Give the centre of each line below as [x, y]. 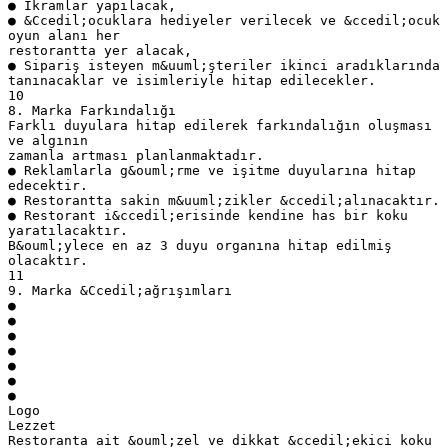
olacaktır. [48, 260]
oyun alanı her [64, 35]
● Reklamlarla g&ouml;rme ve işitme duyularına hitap [212, 170]
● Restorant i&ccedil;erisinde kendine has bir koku [208, 215]
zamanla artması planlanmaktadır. [136, 155]
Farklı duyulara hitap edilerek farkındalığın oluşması [220, 125]
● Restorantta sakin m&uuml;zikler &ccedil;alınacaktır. [224, 200]
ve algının [48, 140]
